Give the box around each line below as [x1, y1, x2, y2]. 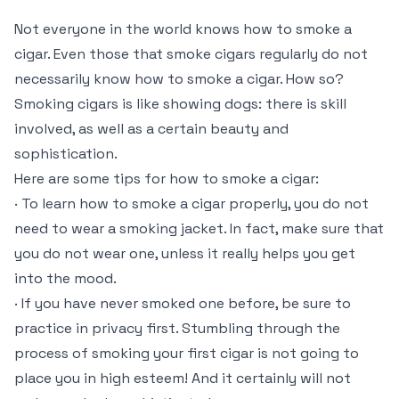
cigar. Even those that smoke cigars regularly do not [14, 45, 368, 63]
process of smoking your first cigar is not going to [14, 344, 359, 362]
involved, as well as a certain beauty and [14, 119, 289, 138]
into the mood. [14, 269, 117, 288]
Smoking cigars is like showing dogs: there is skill [14, 94, 346, 113]
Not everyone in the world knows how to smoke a [14, 20, 352, 38]
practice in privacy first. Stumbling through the [14, 319, 340, 338]
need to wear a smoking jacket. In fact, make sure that [14, 219, 384, 238]
